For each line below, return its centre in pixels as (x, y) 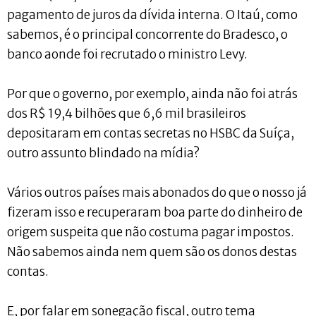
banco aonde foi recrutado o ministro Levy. (127, 54)
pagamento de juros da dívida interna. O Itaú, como (152, 14)
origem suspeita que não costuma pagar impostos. (151, 232)
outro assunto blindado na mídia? (103, 153)
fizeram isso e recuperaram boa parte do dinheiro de (155, 212)
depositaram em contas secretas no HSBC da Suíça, (151, 133)
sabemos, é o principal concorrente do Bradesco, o (147, 34)
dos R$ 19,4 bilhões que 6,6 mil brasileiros (127, 113)
